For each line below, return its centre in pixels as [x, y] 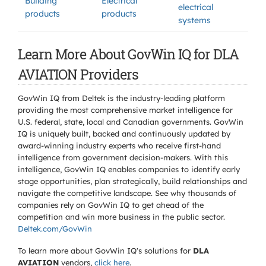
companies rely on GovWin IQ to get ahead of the [111, 205]
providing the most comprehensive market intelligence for [125, 110]
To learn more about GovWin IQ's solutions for [105, 251]
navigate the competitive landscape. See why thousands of [127, 193]
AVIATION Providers [78, 74]
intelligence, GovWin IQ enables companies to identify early [129, 169]
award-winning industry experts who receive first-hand [119, 145]
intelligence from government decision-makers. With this [123, 157]
